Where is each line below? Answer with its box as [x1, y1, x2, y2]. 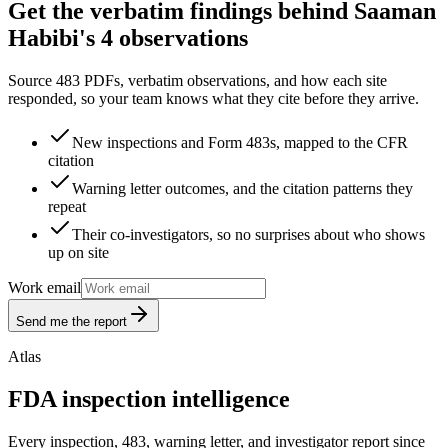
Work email [8, 278, 81, 296]
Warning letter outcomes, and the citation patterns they [72, 179, 413, 197]
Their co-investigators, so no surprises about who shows [72, 225, 425, 243]
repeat [48, 197, 86, 215]
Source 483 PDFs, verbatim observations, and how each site [8, 71, 387, 89]
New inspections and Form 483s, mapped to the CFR [72, 133, 408, 151]
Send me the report [16, 313, 127, 329]
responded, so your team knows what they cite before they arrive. [8, 89, 419, 107]
